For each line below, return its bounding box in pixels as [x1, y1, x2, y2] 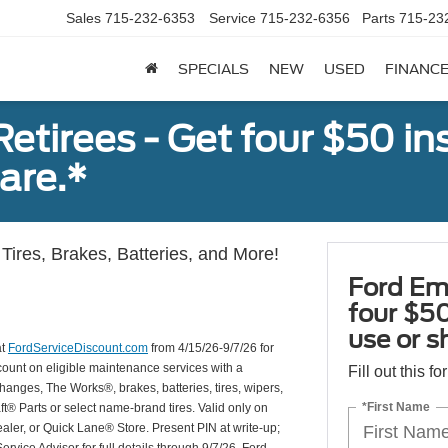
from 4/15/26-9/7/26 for [148, 341, 274, 355]
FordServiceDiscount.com [8, 341, 148, 355]
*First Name [361, 399, 430, 414]
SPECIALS [178, 61, 249, 78]
